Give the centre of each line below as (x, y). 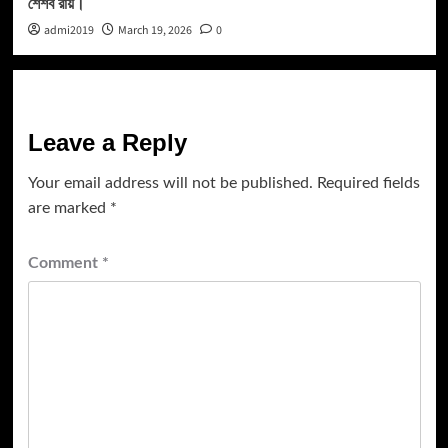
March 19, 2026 (154, 31)
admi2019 (68, 31)
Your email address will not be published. (170, 183)
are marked (68, 208)
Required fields (368, 183)
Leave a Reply (107, 143)
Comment (64, 263)
